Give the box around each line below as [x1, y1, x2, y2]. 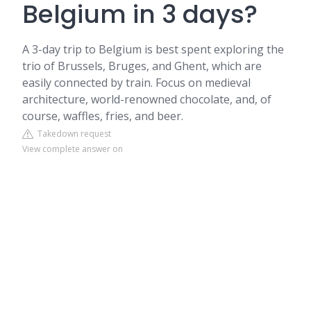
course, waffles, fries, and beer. [22, 108, 183, 124]
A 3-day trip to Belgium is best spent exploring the [22, 42, 284, 57]
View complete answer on [22, 143, 123, 155]
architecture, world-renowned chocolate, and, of [22, 92, 271, 107]
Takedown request [33, 128, 111, 140]
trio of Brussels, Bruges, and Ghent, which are [22, 58, 262, 74]
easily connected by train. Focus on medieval [22, 75, 251, 90]
